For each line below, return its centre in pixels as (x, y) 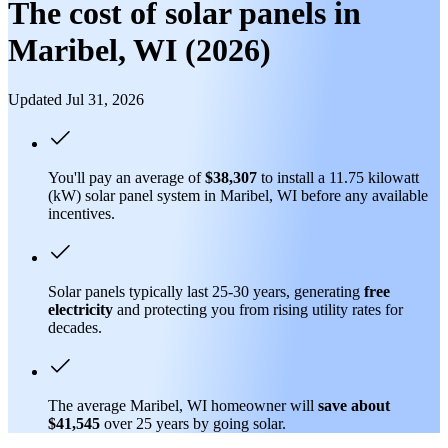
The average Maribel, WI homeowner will (183, 405)
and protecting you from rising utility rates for (258, 309)
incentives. (81, 213)
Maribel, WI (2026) (139, 50)
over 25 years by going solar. (195, 423)
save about (354, 405)
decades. (75, 327)
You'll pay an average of (126, 177)
